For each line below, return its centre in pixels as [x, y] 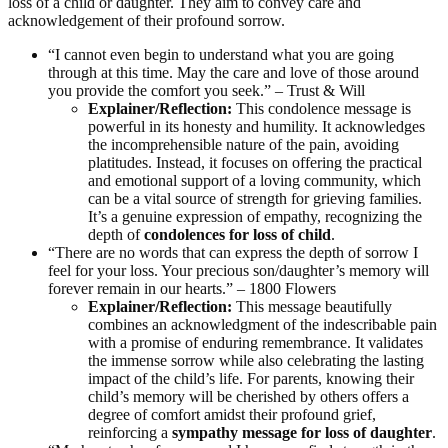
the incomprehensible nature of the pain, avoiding [243, 145]
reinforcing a [130, 433]
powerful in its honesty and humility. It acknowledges [256, 127]
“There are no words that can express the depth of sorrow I [233, 253]
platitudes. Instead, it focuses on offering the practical [255, 163]
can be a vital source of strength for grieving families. [255, 199]
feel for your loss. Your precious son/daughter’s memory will [238, 271]
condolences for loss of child [237, 235]
